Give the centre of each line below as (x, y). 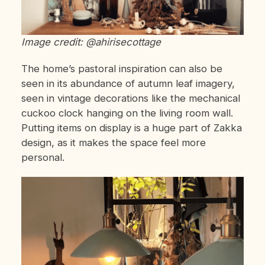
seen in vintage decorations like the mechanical (130, 98)
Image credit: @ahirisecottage (91, 42)
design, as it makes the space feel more (113, 142)
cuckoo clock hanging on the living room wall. (127, 113)
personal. (43, 157)
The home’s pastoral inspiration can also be (122, 68)
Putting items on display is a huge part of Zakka (131, 127)
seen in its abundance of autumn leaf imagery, (128, 83)
